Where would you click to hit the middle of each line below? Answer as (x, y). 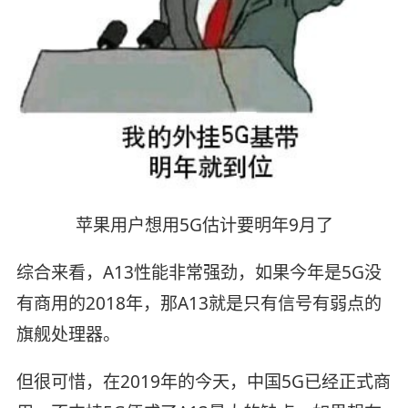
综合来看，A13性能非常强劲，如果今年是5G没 (199, 272)
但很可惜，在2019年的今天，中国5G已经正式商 (203, 381)
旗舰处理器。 (68, 334)
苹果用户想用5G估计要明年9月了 (204, 224)
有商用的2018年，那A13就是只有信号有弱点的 (199, 303)
